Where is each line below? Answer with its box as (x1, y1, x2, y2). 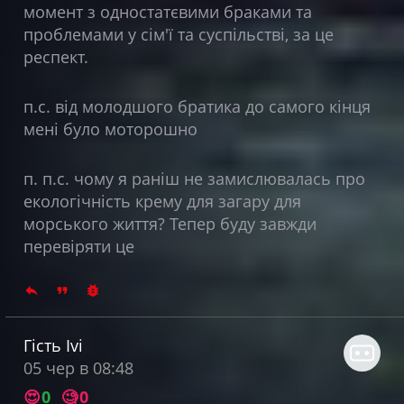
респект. (23, 45, 93, 68)
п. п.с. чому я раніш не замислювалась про (23, 167, 365, 189)
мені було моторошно (23, 117, 197, 140)
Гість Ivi (23, 334, 83, 356)
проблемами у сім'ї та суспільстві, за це (23, 23, 334, 45)
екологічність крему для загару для (23, 189, 301, 212)
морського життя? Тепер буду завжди (23, 212, 317, 234)
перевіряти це (23, 234, 134, 257)
